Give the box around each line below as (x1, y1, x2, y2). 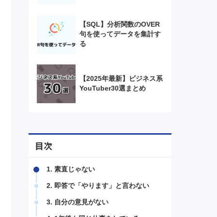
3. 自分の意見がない (46, 199, 108, 206)
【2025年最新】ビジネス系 (79, 75, 163, 82)
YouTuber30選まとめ (79, 84, 146, 92)
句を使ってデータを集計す (79, 30, 161, 38)
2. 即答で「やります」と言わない (46, 182, 149, 190)
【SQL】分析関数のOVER (79, 20, 160, 28)
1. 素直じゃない (46, 166, 95, 173)
